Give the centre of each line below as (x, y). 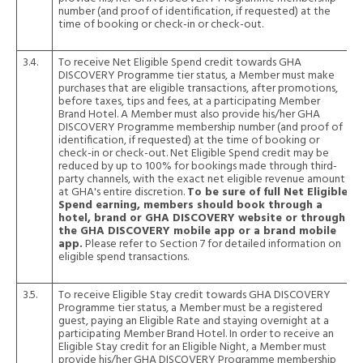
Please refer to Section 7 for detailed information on (212, 244)
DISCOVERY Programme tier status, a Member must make (196, 76)
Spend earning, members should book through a (190, 205)
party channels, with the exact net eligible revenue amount (202, 179)
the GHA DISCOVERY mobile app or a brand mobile (197, 231)
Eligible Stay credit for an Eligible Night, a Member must (192, 347)
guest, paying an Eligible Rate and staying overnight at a (194, 321)
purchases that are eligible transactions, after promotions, (198, 89)
